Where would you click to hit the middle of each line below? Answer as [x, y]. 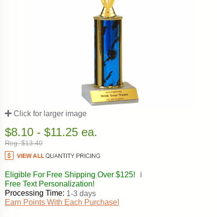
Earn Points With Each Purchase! [62, 202]
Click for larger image [49, 114]
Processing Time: [35, 193]
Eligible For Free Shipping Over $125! [71, 175]
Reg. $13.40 [24, 143]
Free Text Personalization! [50, 184]
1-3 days [81, 194]
